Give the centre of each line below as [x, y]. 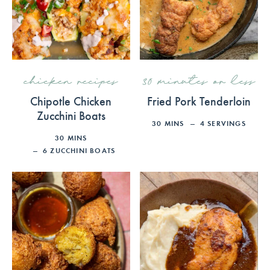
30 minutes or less [199, 82]
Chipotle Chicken [71, 101]
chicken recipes [71, 82]
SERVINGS [227, 124]
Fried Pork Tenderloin [199, 101]
